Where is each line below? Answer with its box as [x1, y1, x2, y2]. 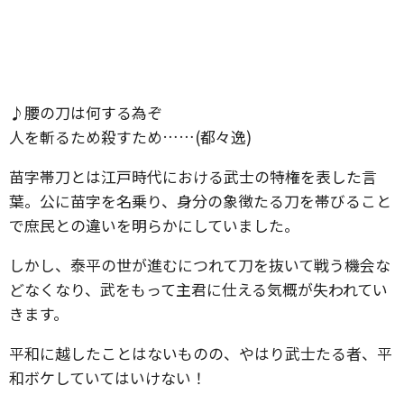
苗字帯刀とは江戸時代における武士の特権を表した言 [9, 165, 377, 188]
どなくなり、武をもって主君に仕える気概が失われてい [9, 278, 388, 300]
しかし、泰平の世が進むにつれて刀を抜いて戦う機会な [9, 253, 390, 276]
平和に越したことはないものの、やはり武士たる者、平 [9, 342, 392, 364]
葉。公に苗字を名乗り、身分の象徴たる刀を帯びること [9, 189, 391, 212]
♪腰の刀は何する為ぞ [9, 101, 162, 124]
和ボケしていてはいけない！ [9, 366, 207, 389]
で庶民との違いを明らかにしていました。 [9, 214, 299, 236]
